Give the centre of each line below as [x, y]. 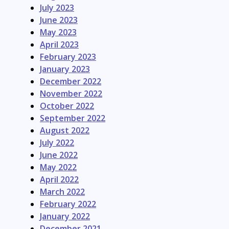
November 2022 [71, 94]
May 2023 [58, 32]
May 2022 [58, 167]
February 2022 [68, 204]
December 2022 [71, 82]
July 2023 [57, 8]
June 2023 [59, 20]
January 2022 [65, 216]
